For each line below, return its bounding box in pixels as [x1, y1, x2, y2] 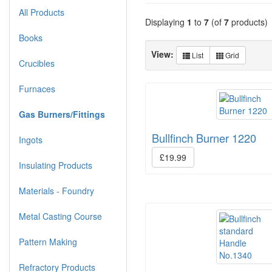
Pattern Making [19, 236, 77, 248]
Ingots [19, 134, 42, 146]
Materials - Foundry [19, 185, 94, 197]
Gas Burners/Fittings [19, 108, 105, 120]
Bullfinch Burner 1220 [152, 130, 256, 146]
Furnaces [19, 83, 55, 95]
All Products [19, 6, 64, 18]
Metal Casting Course [19, 210, 102, 222]
